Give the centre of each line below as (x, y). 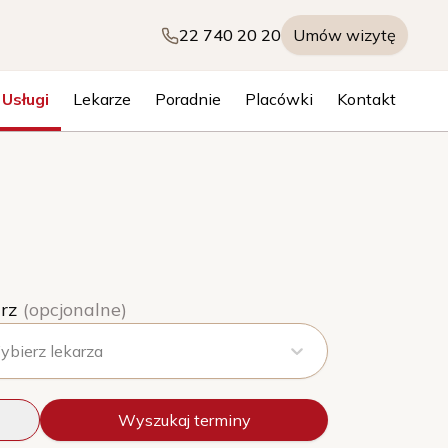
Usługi (25, 99)
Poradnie (188, 99)
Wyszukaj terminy (184, 420)
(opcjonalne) (75, 309)
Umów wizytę (344, 35)
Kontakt (366, 99)
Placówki (279, 99)
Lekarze (102, 99)
